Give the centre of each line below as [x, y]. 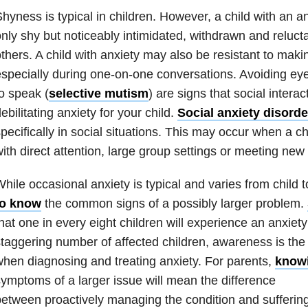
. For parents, [236, 261]
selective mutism [98, 93]
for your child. [136, 112]
